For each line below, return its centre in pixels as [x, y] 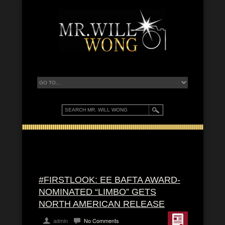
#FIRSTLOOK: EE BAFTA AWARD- [109, 180]
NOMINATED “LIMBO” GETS [97, 192]
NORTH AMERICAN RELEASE [102, 204]
